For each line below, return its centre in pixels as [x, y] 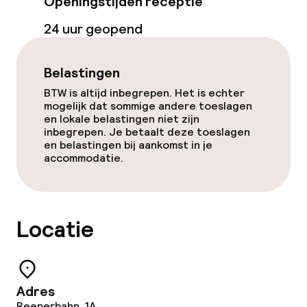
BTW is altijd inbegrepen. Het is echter [144, 93]
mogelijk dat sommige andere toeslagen [148, 106]
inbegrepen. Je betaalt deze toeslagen [147, 132]
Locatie [55, 230]
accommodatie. [84, 158]
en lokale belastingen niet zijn [122, 119]
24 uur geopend [93, 29]
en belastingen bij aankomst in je [128, 145]
